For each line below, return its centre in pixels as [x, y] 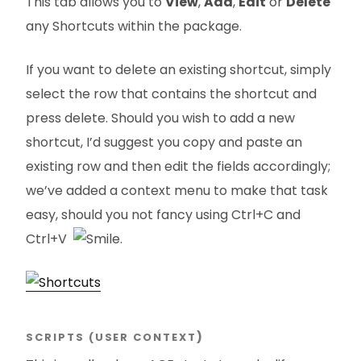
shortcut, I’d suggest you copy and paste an [164, 143]
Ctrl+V [50, 239]
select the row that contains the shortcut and [171, 94]
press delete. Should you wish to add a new [160, 118]
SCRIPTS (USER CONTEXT [111, 337]
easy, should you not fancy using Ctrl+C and [163, 215]
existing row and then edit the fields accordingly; [178, 167]
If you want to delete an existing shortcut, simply [178, 70]
